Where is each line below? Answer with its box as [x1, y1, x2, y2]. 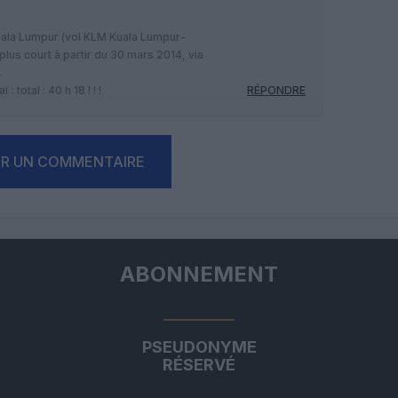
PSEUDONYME [141, 337, 257, 356]
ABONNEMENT [120, 260, 278, 287]
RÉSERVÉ [163, 354, 235, 374]
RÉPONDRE [247, 83, 306, 97]
